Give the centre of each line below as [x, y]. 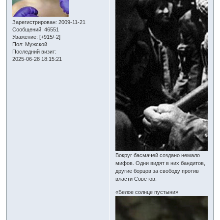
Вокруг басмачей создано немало [158, 155]
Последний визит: [35, 51]
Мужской [36, 44]
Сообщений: [28, 29]
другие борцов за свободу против [157, 171]
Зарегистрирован [34, 22]
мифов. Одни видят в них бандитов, [161, 163]
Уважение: [25, 37]
